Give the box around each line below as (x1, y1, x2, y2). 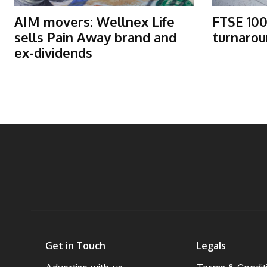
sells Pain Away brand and (14, 29, 176, 46)
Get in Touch (45, 239, 105, 253)
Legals (197, 239, 226, 253)
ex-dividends (14, 44, 92, 61)
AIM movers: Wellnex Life (14, 13, 175, 30)
